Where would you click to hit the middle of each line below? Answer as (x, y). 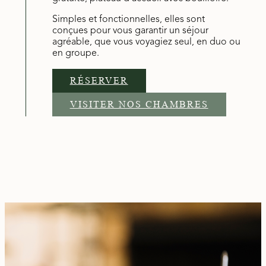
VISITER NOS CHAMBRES (139, 104)
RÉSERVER (99, 81)
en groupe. (75, 54)
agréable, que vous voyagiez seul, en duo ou (146, 42)
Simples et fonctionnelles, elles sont (128, 20)
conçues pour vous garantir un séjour (130, 31)
